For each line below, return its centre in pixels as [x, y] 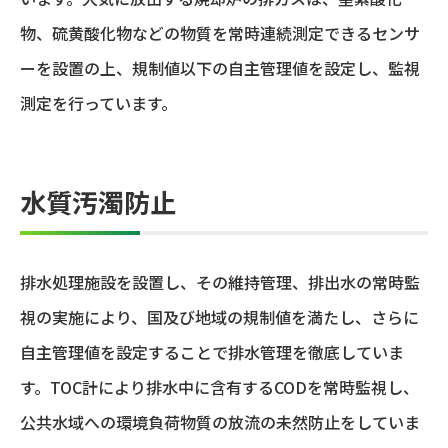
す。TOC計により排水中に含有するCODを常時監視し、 [219, 387]
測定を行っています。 [98, 103]
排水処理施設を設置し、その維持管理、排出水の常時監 [220, 282]
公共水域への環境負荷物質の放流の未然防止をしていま [220, 422]
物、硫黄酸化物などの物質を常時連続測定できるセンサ [220, 33]
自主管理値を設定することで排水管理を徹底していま [212, 352]
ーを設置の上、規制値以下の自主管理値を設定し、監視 [220, 68]
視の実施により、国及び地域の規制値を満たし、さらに [219, 317]
